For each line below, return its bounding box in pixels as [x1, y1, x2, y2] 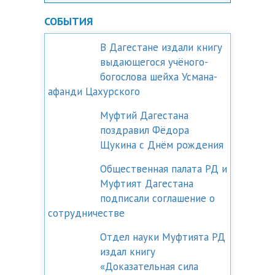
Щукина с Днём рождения [100, 138, 223, 152]
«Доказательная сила [100, 260, 198, 273]
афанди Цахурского [48, 85, 140, 98]
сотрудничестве [48, 206, 125, 220]
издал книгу [100, 245, 155, 258]
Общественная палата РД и [100, 162, 227, 176]
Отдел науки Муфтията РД [100, 230, 225, 244]
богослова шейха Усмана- [100, 70, 217, 83]
